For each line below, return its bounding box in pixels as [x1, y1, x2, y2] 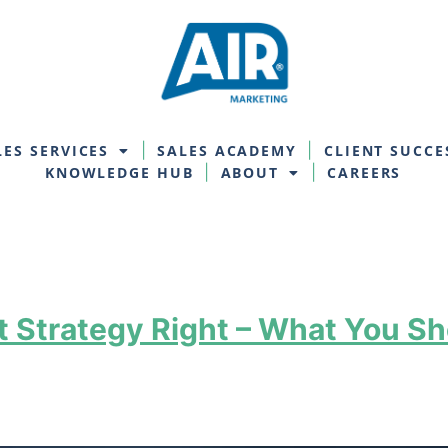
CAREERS [327, 163, 402, 183]
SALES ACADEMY [157, 141, 297, 161]
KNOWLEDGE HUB [44, 163, 194, 183]
